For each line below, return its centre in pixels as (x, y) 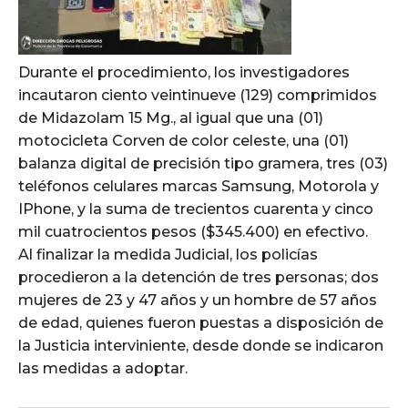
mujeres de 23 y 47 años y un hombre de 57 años (198, 301)
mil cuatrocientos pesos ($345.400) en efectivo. (193, 232)
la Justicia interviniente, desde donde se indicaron (201, 346)
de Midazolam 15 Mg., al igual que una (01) (171, 118)
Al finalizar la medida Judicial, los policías (168, 255)
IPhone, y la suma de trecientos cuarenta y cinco (196, 209)
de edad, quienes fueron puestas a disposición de (201, 323)
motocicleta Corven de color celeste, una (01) (184, 141)
